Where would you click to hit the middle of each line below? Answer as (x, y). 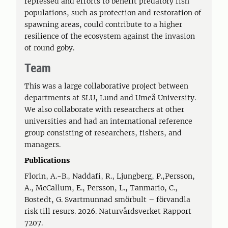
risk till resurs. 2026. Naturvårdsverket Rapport (108, 211)
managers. (44, 145)
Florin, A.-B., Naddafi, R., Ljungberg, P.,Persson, (110, 176)
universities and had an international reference (108, 121)
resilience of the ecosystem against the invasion (110, 36)
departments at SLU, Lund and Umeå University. (110, 98)
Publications (47, 160)
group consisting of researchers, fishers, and (103, 133)
